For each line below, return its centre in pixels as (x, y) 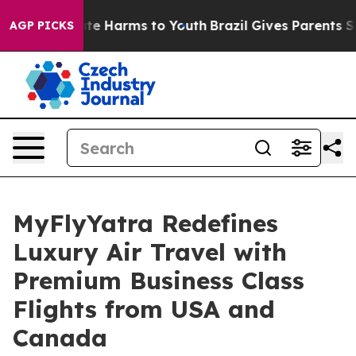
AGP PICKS (42, 25)
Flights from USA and (144, 309)
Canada (60, 338)
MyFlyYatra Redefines (145, 223)
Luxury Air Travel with (150, 252)
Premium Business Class (159, 281)
